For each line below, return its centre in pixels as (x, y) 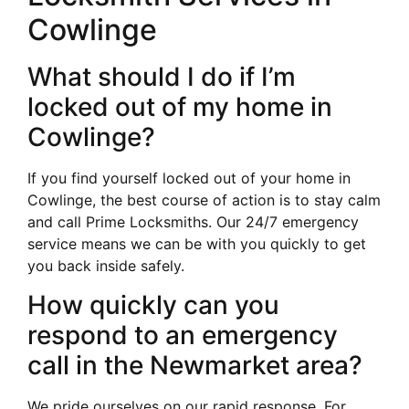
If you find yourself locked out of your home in (189, 178)
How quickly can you (153, 304)
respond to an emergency (183, 335)
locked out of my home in (180, 107)
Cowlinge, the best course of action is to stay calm (204, 200)
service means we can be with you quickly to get (197, 244)
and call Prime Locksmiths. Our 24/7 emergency (193, 222)
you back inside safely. (106, 266)
